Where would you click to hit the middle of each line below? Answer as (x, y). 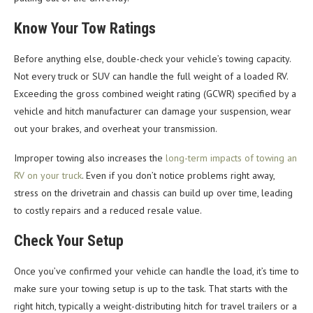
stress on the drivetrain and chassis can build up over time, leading (153, 192)
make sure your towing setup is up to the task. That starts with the (151, 288)
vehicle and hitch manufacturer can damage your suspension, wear (153, 111)
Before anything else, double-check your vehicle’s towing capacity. (152, 58)
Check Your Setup (69, 240)
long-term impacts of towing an (231, 158)
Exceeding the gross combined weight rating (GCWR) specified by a (155, 93)
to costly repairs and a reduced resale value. (108, 210)
